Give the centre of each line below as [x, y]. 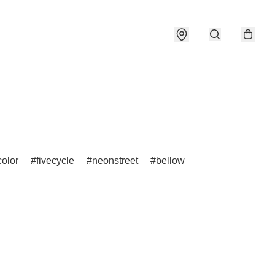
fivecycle [55, 161]
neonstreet [115, 161]
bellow [170, 161]
